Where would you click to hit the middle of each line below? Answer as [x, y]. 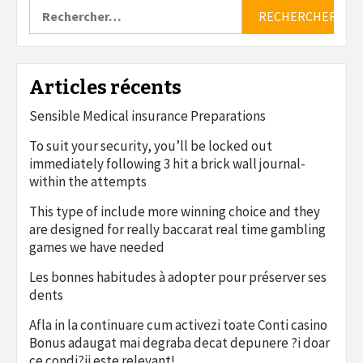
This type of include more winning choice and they [175, 212]
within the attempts [88, 182]
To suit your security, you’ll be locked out [151, 146]
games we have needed [97, 248]
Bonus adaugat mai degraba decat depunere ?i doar [179, 343]
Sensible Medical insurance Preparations [147, 116]
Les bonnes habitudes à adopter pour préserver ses [178, 278]
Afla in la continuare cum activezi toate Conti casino [178, 325]
